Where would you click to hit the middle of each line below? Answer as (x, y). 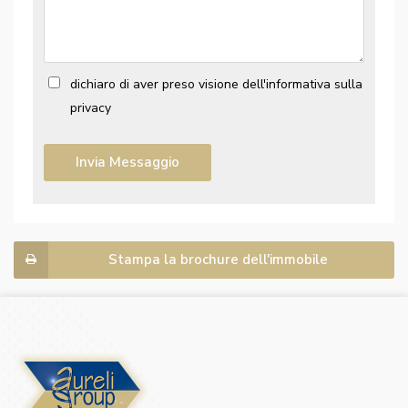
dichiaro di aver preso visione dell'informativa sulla (216, 85)
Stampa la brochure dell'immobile (218, 260)
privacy (90, 108)
